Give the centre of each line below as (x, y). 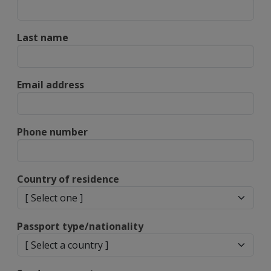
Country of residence (68, 179)
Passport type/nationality (80, 226)
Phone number (52, 132)
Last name (43, 38)
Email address (51, 85)
